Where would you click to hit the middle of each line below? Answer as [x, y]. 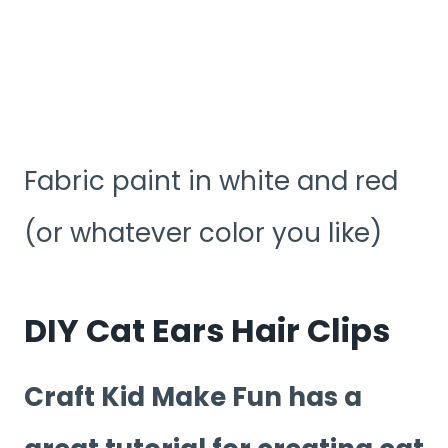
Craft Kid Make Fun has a [193, 397]
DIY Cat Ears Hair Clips [207, 331]
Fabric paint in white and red [211, 181]
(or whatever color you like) [203, 233]
